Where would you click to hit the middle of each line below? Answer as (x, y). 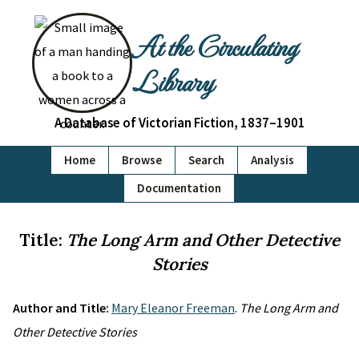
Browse (142, 160)
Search (206, 160)
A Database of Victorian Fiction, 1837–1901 (179, 123)
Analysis (272, 160)
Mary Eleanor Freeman (173, 308)
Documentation (179, 188)
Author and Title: (62, 308)
